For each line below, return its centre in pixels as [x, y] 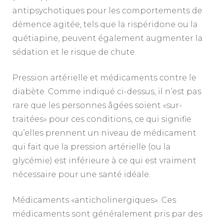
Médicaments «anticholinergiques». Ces [94, 200]
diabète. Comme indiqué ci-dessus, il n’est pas [107, 91]
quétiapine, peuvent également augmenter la [108, 38]
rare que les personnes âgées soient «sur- [97, 105]
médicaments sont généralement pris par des [107, 214]
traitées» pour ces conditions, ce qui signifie [102, 119]
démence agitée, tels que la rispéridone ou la [105, 24]
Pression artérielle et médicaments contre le [104, 77]
